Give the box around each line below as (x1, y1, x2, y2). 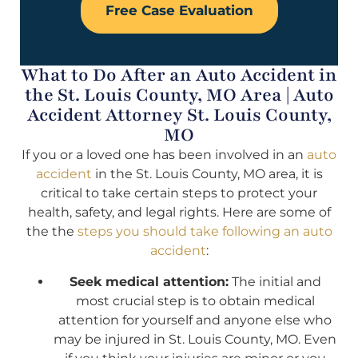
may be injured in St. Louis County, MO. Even (54, 331, 336, 347)
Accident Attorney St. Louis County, (26, 103, 332, 128)
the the (26, 224, 78, 240)
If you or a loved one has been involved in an (22, 147, 307, 163)
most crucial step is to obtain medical (75, 292, 315, 308)
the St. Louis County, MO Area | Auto (24, 83, 334, 108)
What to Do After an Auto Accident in (21, 63, 337, 88)
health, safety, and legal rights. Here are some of (27, 205, 331, 221)
